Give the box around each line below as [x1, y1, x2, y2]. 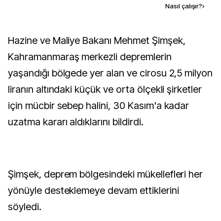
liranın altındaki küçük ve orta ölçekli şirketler [8, 83, 202, 95]
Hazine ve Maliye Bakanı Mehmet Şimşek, [8, 35, 14, 46]
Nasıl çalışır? [165, 2, 202, 10]
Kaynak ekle [71, 1, 111, 10]
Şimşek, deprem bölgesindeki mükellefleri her [8, 168, 203, 180]
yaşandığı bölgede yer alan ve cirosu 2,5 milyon [8, 67, 213, 79]
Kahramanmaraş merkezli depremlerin [8, 51, 172, 63]
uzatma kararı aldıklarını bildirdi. [8, 116, 144, 128]
